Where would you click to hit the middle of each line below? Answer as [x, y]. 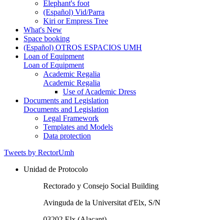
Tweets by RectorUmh [39, 152]
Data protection [67, 136]
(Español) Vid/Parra [74, 12]
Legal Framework [71, 118]
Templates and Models [78, 127]
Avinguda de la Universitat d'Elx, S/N [102, 202]
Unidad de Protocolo [56, 169]
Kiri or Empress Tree [76, 21]
